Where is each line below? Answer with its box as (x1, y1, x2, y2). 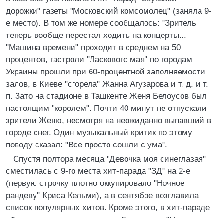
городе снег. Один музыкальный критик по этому (6, 128, 192, 137)
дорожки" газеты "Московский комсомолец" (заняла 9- (6, 6, 212, 16)
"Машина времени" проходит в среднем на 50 (6, 43, 181, 52)
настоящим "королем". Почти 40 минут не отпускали (6, 104, 207, 113)
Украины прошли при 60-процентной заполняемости (6, 67, 205, 76)
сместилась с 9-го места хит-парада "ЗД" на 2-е (6, 166, 190, 176)
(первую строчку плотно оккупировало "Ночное (6, 179, 184, 188)
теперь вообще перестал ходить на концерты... (6, 31, 186, 40)
